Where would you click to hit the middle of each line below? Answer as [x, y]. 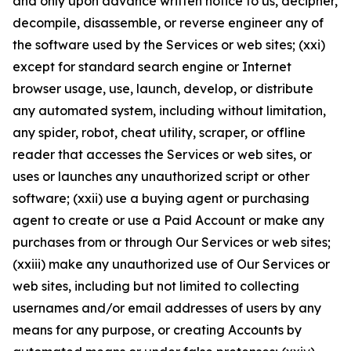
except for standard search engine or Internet [152, 67]
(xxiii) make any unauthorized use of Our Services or [171, 264]
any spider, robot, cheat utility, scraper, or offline [159, 132]
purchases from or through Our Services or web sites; [172, 242]
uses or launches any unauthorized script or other [161, 176]
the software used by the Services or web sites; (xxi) [169, 45]
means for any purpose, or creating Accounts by [157, 330]
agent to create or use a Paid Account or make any [168, 220]
